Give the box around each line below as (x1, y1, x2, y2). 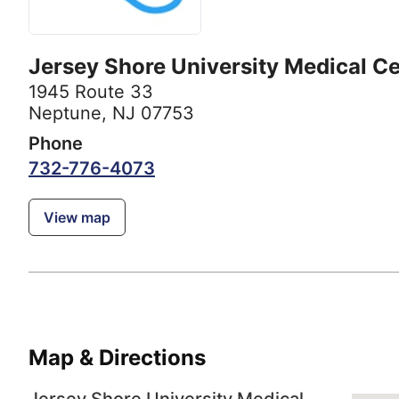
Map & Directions (28, 345, 206, 371)
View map (44, 208, 110, 227)
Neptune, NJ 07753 (28, 102, 194, 125)
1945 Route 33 (28, 81, 153, 103)
